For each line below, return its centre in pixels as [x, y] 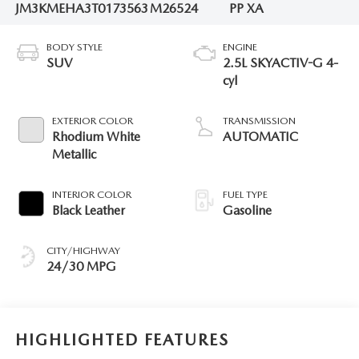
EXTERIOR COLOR [92, 120]
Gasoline [247, 210]
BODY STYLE [74, 46]
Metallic [74, 154]
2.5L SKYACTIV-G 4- [280, 63]
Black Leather [88, 210]
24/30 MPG [81, 266]
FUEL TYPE [245, 194]
